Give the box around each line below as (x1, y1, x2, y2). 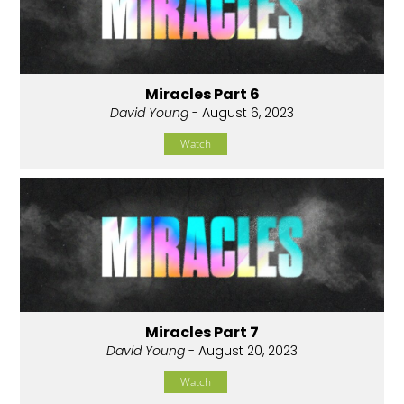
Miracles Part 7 (145, 322, 259, 344)
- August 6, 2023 (188, 104, 294, 123)
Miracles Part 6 (144, 84, 260, 106)
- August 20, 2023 (185, 342, 298, 361)
